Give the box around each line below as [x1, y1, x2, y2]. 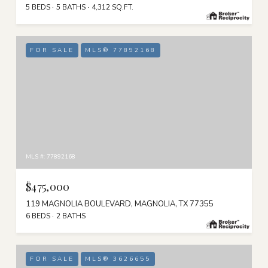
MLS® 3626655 [85, 255, 151, 264]
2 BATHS [56, 211, 86, 221]
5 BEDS [26, 2, 50, 13]
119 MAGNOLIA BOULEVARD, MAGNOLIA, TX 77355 [26, 199, 214, 210]
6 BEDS [26, 211, 50, 221]
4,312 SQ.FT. [92, 2, 133, 13]
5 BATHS [56, 2, 86, 13]
